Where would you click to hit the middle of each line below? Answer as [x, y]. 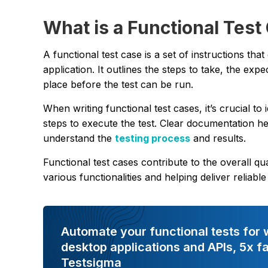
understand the [79, 138]
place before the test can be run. [120, 84]
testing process [153, 138]
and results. [220, 138]
